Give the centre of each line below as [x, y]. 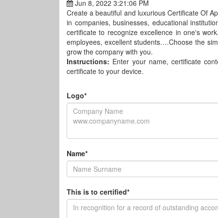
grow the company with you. [110, 52]
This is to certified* [98, 192]
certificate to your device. [105, 71]
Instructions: [90, 61]
